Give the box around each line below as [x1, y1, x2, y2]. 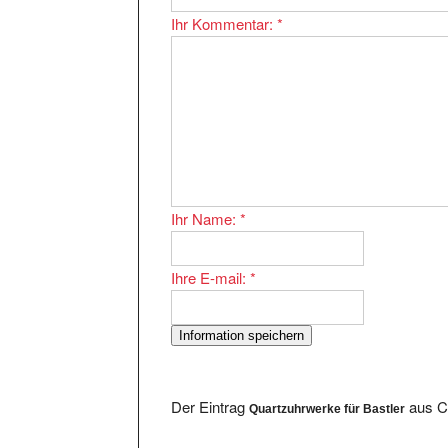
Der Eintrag [171, 377, 250, 399]
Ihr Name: [171, 189, 241, 211]
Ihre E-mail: [171, 248, 251, 270]
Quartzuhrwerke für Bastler [249, 383, 406, 398]
